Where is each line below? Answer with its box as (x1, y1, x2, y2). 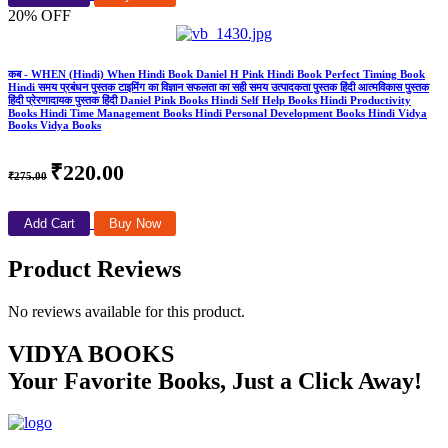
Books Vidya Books (8, 118, 101, 131)
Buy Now (109, 215, 161, 231)
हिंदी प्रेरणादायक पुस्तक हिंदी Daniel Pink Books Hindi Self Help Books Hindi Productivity (8, 93, 411, 106)
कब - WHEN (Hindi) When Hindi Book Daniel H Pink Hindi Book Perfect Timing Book (8, 67, 425, 80)
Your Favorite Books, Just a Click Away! (8, 367, 422, 394)
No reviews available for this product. (8, 302, 245, 320)
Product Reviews (8, 255, 181, 282)
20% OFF (8, 6, 71, 24)
